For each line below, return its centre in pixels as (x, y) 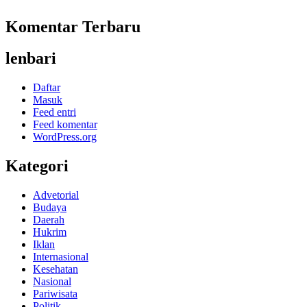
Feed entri (54, 112)
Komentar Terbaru (73, 26)
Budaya (50, 208)
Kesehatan (56, 269)
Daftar (47, 88)
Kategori (37, 166)
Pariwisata (55, 294)
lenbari (31, 59)
